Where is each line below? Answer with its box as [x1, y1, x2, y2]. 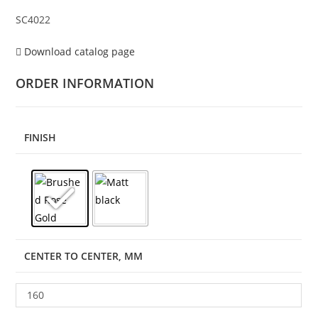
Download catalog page [21, 45, 136, 59]
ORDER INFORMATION [16, 75, 155, 92]
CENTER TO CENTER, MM [24, 249, 143, 263]
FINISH [24, 131, 57, 145]
